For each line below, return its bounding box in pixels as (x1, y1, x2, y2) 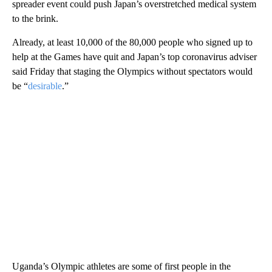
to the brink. (12, 13, 58, 24)
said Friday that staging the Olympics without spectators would (12, 66, 253, 76)
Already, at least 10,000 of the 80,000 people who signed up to (12, 36, 253, 47)
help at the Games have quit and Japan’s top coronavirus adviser (12, 51, 257, 62)
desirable (28, 80, 62, 91)
